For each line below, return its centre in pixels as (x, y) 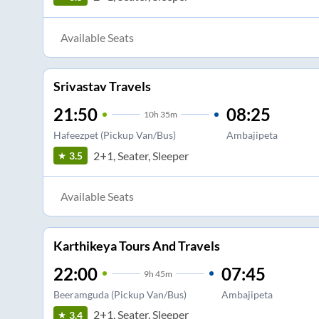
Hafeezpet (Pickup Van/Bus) (114, 135)
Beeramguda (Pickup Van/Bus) (120, 294)
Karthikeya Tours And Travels (136, 245)
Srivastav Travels (102, 87)
